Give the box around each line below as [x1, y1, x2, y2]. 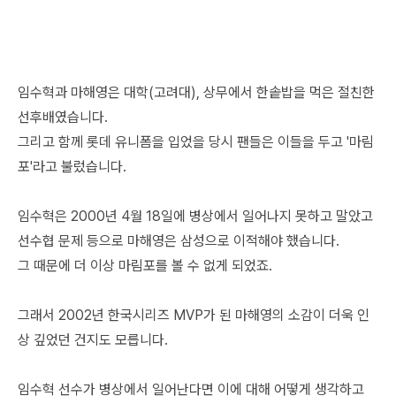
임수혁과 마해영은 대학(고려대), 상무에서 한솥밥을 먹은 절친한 [18, 83, 375, 101]
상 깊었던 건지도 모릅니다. [18, 331, 168, 348]
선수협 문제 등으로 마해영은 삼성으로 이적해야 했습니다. [18, 232, 339, 249]
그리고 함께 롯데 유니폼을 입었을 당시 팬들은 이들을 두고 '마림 [18, 133, 374, 150]
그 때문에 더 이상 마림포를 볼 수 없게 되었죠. [18, 256, 272, 274]
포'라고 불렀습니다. [18, 157, 126, 175]
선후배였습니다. [18, 108, 108, 126]
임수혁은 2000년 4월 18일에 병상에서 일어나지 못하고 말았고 [18, 207, 373, 225]
